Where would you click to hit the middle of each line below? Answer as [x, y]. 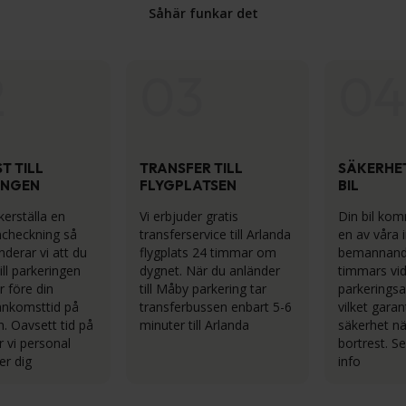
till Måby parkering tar [203, 289]
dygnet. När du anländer [210, 271]
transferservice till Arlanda [215, 234]
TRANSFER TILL [191, 168]
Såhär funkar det [203, 13]
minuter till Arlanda [194, 325]
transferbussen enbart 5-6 [216, 307]
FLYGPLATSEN [188, 185]
